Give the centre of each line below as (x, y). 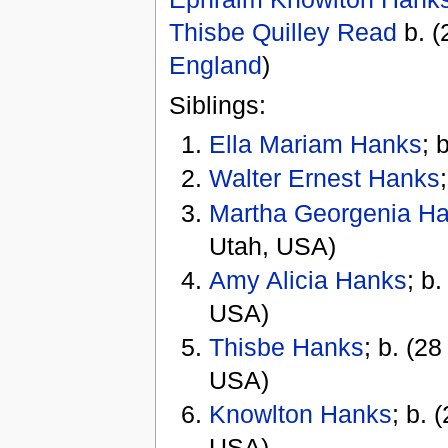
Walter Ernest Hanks (325, 178)
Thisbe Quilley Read (282, 32)
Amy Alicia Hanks (308, 279)
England (215, 65)
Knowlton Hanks (301, 414)
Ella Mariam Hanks (316, 144)
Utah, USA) (273, 245)
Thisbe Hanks (287, 347)
